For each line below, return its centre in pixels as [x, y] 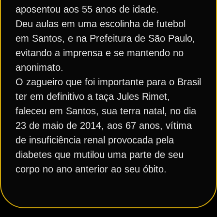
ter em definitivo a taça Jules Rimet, [93, 96]
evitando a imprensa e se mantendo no [100, 53]
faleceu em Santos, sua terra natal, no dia [106, 111]
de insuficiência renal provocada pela [95, 140]
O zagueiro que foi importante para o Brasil [108, 82]
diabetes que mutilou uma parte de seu [100, 155]
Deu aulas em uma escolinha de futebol [101, 24]
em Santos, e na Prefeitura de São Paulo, [105, 38]
